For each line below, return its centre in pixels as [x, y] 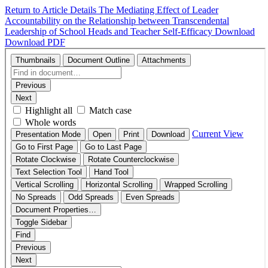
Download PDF [35, 42]
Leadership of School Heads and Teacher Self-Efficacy [110, 31]
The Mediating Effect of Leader [159, 10]
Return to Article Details [52, 10]
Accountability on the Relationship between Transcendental [117, 21]
